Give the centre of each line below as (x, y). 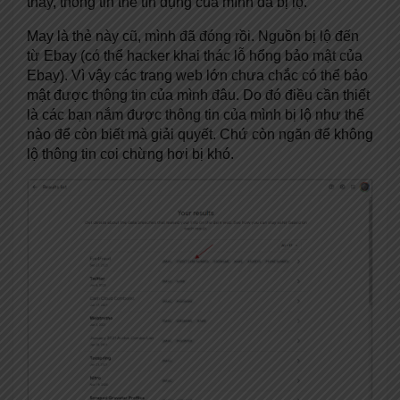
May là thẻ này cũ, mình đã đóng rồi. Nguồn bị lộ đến (193, 36)
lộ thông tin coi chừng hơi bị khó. (130, 154)
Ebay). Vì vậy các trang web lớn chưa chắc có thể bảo (197, 75)
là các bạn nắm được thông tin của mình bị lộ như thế (196, 114)
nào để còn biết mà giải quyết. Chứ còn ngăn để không (200, 134)
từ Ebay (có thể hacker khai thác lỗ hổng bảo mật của (195, 55)
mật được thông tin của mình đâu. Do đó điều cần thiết (198, 95)
